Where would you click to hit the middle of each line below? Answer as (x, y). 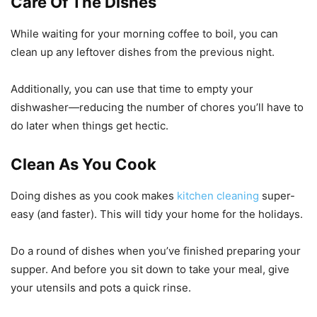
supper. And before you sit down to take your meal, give (150, 270)
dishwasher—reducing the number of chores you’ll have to (157, 108)
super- (277, 196)
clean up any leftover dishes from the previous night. (143, 52)
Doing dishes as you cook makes (94, 196)
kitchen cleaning (218, 196)
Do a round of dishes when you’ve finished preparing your (156, 251)
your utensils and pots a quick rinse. (101, 288)
